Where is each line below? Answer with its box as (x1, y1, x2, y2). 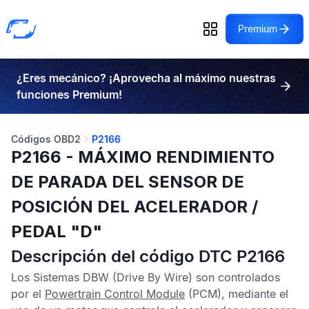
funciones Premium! (17, 88, 122, 101)
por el (11, 287, 45, 301)
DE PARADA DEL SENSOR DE (11, 172, 244, 192)
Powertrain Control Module (45, 287, 185, 301)
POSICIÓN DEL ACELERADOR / (11, 197, 258, 217)
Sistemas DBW (33, 270, 112, 284)
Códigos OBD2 (11, 133, 81, 145)
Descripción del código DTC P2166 (11, 246, 285, 266)
